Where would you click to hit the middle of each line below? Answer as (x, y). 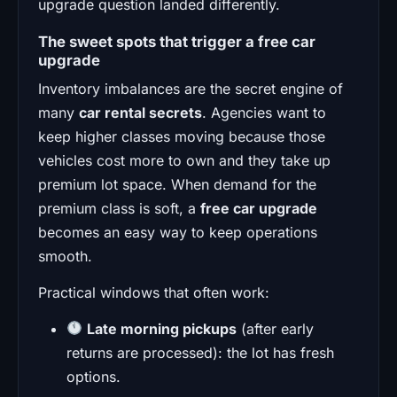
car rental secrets (140, 112)
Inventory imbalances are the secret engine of (191, 88)
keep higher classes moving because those (182, 136)
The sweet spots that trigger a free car (177, 41)
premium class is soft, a (119, 208)
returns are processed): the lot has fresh (200, 352)
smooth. (65, 256)
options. (93, 376)
